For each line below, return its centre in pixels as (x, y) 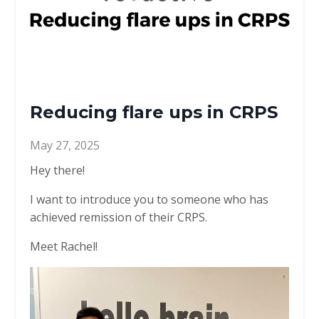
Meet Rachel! (65, 246)
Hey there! (59, 170)
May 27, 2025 (65, 145)
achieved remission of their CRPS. (120, 217)
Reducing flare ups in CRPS (154, 112)
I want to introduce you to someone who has (149, 199)
